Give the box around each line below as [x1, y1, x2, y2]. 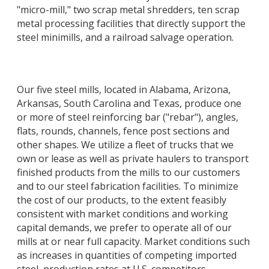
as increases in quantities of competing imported [17, 249, 237, 262]
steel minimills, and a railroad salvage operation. [17, 30, 234, 44]
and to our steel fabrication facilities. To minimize [17, 180, 238, 193]
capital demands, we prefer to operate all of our [17, 221, 232, 235]
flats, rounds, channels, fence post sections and [17, 124, 229, 138]
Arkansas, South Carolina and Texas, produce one [17, 97, 241, 110]
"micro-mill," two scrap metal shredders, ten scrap [17, 2, 240, 16]
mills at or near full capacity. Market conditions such [17, 235, 250, 249]
